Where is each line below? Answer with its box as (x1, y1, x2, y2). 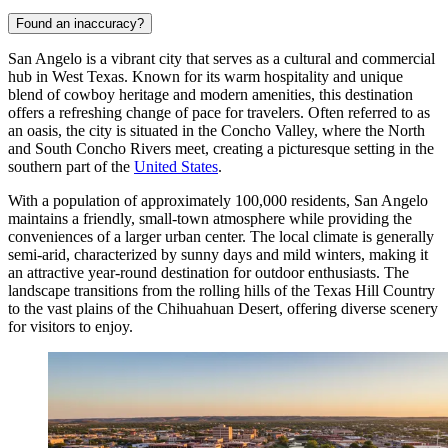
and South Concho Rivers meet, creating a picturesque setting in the (8, 139, 434, 157)
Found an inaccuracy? (16, 15, 144, 31)
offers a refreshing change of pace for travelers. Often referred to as (8, 103, 430, 121)
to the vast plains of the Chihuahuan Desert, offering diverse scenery (8, 299, 438, 317)
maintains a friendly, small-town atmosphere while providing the (8, 209, 412, 227)
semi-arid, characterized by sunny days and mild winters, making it (8, 245, 428, 263)
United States (134, 157, 218, 175)
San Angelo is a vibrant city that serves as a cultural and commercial (8, 49, 435, 67)
